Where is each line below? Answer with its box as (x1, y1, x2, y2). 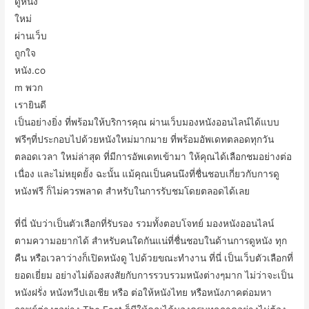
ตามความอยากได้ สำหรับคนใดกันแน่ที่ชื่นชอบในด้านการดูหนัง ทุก (14, 235, 288, 246)
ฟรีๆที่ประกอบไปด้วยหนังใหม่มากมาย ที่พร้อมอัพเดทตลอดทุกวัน (14, 133, 275, 145)
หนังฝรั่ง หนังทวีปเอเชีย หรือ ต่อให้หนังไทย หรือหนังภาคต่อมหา (14, 286, 272, 298)
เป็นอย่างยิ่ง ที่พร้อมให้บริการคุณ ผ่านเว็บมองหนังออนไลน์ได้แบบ (14, 116, 280, 128)
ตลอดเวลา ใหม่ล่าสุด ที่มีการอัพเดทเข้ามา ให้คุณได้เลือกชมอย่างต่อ (14, 150, 292, 162)
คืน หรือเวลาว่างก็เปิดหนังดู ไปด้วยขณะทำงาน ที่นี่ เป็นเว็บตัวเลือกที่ (14, 252, 294, 263)
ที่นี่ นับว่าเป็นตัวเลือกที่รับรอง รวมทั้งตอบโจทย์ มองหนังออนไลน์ (14, 217, 275, 229)
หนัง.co (14, 64, 46, 76)
